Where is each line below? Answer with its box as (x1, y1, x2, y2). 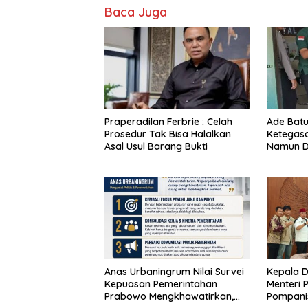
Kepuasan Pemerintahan (104, 278, 217, 291)
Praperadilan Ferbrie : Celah (104, 115, 232, 129)
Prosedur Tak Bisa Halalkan (104, 128, 231, 141)
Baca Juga (104, 3, 167, 20)
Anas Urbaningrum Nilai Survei (104, 265, 244, 278)
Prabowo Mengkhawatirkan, (104, 290, 234, 303)
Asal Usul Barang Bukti (104, 140, 208, 153)
